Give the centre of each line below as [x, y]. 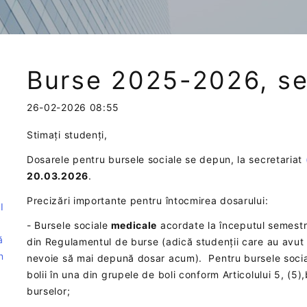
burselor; [48, 291]
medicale [133, 225]
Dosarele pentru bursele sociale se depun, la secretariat [166, 160]
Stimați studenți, [67, 135]
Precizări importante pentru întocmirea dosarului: [147, 201]
